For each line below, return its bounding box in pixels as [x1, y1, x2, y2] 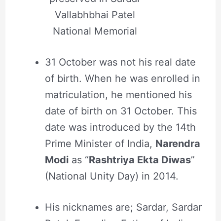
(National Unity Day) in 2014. [44, 170, 179, 182]
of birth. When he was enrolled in [44, 72, 200, 84]
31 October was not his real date [44, 56, 196, 68]
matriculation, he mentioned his [44, 88, 192, 101]
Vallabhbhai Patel [54, 8, 135, 21]
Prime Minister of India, [44, 137, 155, 149]
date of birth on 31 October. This [44, 105, 197, 117]
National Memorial [52, 25, 137, 37]
